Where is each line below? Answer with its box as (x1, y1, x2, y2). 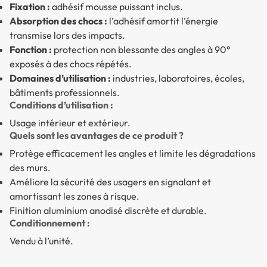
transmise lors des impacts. (10, 29, 125, 41)
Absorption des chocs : (10, 14, 107, 27)
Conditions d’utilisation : (10, 98, 113, 111)
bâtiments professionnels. (10, 86, 120, 98)
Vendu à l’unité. (10, 234, 73, 247)
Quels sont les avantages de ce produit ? (10, 129, 184, 141)
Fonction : (10, 43, 52, 55)
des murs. (10, 161, 51, 173)
